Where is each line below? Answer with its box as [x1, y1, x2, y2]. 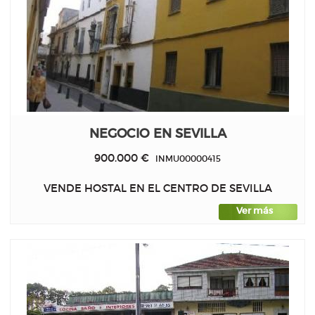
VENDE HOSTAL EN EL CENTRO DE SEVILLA [43, 181, 272, 195]
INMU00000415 [149, 153, 221, 164]
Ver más [236, 205, 273, 217]
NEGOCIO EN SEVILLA [89, 124, 226, 141]
